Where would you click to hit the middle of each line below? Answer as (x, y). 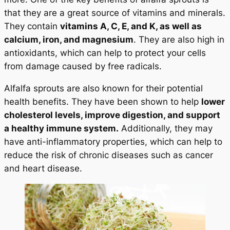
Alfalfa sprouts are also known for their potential (103, 88)
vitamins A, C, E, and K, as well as (131, 26)
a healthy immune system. (61, 128)
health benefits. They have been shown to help (103, 101)
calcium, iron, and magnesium (69, 39)
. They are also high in (179, 39)
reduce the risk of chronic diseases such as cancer (109, 155)
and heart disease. (43, 168)
